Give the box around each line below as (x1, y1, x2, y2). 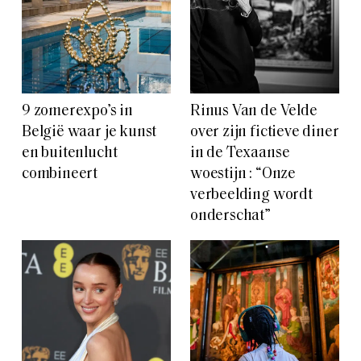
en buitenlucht (22, 146, 118, 162)
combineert (22, 167, 98, 183)
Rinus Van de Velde (190, 104, 317, 120)
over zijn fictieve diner (190, 125, 339, 141)
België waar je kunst (22, 125, 157, 141)
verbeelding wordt (190, 188, 313, 204)
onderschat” (190, 209, 271, 225)
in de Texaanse (190, 146, 290, 162)
